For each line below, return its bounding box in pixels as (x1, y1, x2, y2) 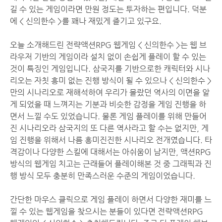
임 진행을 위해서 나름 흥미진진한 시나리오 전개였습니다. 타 (10, 135, 212, 145)
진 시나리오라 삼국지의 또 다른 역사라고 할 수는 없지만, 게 (10, 123, 209, 133)
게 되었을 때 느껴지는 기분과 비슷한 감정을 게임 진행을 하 (10, 100, 206, 110)
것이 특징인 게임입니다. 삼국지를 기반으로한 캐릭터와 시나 (10, 64, 210, 74)
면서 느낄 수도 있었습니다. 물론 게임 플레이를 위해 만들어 (10, 111, 207, 121)
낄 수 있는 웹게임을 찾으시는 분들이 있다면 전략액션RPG (10, 207, 203, 217)
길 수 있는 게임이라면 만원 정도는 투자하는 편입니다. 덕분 (10, 4, 207, 14)
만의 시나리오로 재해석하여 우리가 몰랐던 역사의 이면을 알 (10, 88, 210, 98)
